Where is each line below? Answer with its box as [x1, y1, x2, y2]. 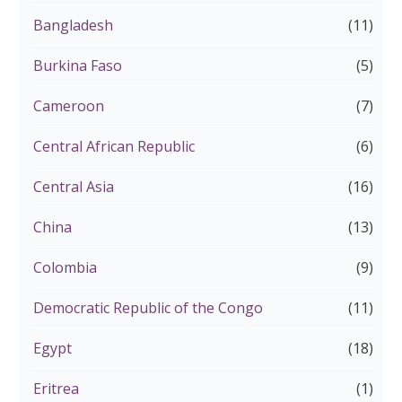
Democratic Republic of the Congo [33, 298, 264, 319]
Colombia [33, 258, 98, 278]
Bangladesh [33, 15, 114, 36]
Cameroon [33, 96, 105, 117]
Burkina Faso [33, 56, 123, 76]
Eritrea [33, 379, 80, 399]
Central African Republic [33, 136, 196, 157]
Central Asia [33, 177, 115, 197]
